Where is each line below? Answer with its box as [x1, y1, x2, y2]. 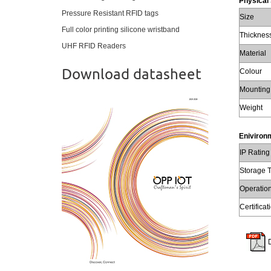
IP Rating [239, 148, 270, 157]
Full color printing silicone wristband [62, 25, 180, 34]
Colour [239, 67, 262, 76]
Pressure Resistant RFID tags [62, 9, 158, 18]
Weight [239, 103, 263, 112]
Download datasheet [62, 65, 201, 83]
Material [239, 48, 266, 57]
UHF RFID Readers [62, 42, 126, 51]
